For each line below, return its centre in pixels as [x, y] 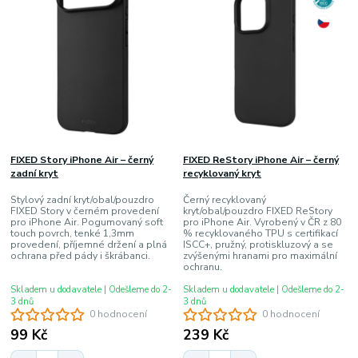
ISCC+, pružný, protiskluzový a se [258, 244]
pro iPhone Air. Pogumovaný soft [87, 222]
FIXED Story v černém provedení [85, 211]
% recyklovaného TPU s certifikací [260, 233]
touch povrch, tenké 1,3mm [73, 233]
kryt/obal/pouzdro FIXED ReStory [257, 211]
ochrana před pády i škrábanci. [81, 255]
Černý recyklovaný [224, 199]
